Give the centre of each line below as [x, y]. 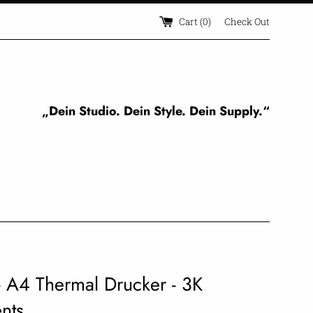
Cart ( [191, 21]
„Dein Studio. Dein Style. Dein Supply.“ [156, 111]
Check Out [247, 21]
